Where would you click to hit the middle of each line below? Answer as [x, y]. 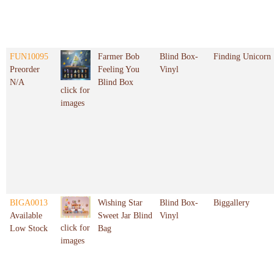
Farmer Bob [119, 57]
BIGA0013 [29, 203]
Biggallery [231, 203]
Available [26, 216]
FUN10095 [29, 57]
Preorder [25, 70]
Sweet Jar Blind [125, 216]
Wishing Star [120, 203]
